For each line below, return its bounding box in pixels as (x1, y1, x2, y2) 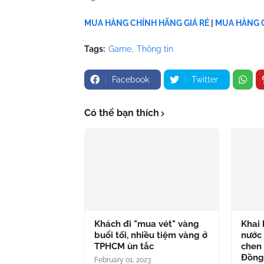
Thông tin (137, 44, 173, 54)
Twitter (192, 75, 218, 84)
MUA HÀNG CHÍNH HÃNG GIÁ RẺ (84, 18, 209, 28)
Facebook (112, 75, 149, 84)
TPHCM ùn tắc (94, 241, 154, 252)
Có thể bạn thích (84, 107, 159, 118)
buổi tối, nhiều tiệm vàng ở (94, 230, 207, 240)
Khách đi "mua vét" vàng (94, 219, 199, 229)
